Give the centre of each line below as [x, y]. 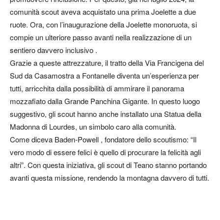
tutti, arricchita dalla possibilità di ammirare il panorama [97, 88]
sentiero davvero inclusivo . [54, 50]
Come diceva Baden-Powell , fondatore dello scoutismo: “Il [103, 139]
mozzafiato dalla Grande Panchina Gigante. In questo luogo [105, 101]
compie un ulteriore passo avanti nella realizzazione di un [101, 37]
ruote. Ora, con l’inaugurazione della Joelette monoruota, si [103, 24]
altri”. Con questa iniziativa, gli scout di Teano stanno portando [108, 165]
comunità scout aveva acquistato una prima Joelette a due [103, 12]
